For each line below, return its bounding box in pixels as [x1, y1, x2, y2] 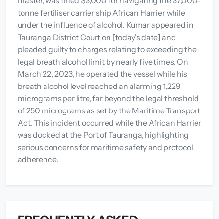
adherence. [18, 154, 58, 164]
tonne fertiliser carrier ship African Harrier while [18, 7, 185, 18]
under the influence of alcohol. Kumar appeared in [18, 20, 194, 30]
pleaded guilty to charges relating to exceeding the [18, 44, 197, 54]
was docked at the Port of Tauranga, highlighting [18, 130, 189, 140]
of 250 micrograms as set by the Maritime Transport [18, 105, 200, 115]
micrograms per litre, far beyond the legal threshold [18, 93, 199, 103]
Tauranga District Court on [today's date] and [18, 32, 176, 42]
